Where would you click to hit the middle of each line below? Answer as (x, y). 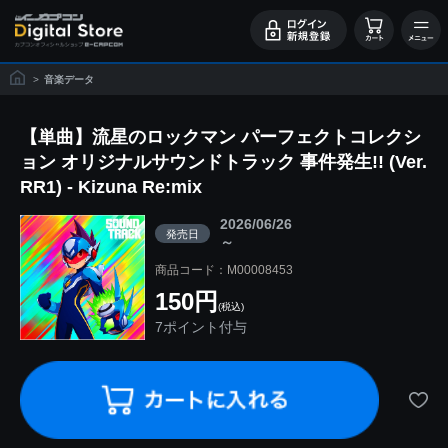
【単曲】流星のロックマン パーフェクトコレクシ (220, 137)
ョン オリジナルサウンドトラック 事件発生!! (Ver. (223, 162)
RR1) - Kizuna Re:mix (111, 187)
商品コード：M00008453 (224, 270)
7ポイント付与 (201, 327)
